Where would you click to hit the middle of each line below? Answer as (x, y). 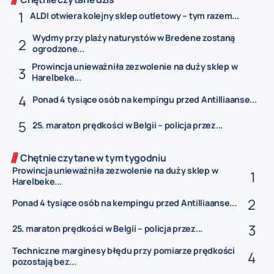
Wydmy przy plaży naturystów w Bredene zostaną (134, 37)
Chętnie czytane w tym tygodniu (93, 157)
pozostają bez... (44, 261)
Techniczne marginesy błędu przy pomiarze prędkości (124, 250)
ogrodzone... (58, 48)
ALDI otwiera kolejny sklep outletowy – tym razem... (135, 16)
